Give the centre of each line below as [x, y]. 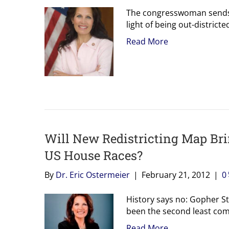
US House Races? [94, 155]
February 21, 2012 [176, 175]
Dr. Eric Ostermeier [93, 175]
